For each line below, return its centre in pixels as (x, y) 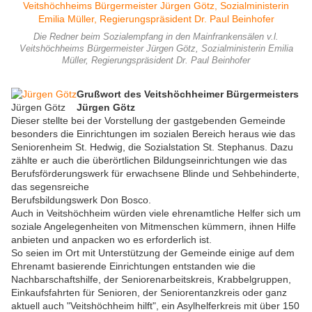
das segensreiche (50, 187)
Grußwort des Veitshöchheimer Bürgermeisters (188, 94)
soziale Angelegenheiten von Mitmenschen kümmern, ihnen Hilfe (154, 227)
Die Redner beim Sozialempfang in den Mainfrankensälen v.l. (156, 37)
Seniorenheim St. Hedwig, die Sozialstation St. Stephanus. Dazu (152, 147)
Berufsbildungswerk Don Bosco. (81, 200)
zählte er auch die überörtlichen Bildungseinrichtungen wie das (149, 161)
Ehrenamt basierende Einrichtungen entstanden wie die (133, 266)
